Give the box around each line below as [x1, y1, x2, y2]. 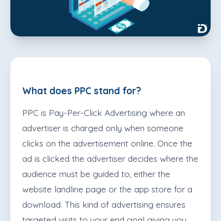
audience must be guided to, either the [22, 169, 170, 180]
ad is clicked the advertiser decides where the [22, 153, 198, 164]
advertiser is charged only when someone [22, 123, 184, 134]
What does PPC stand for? [22, 85, 141, 97]
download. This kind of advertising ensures [22, 199, 185, 210]
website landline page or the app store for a [22, 184, 192, 195]
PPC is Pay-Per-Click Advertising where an [22, 108, 185, 118]
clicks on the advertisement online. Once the [22, 138, 192, 149]
